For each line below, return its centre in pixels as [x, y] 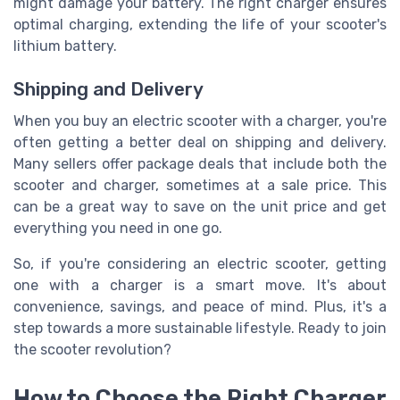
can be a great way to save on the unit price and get [200, 207]
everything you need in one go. [118, 229]
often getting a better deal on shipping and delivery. [200, 143]
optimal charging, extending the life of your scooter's [200, 24]
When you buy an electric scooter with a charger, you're [200, 121]
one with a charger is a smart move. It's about [200, 286]
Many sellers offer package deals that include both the [200, 164]
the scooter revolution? [92, 350]
